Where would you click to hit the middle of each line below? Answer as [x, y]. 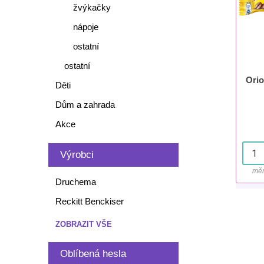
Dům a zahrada [85, 105]
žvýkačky [92, 7]
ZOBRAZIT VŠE [83, 224]
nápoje [85, 27]
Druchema [75, 182]
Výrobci [77, 155]
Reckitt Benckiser [89, 201]
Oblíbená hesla [93, 254]
